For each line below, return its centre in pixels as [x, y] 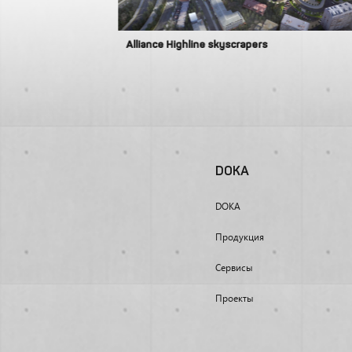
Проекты [235, 298]
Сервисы [235, 268]
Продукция [240, 237]
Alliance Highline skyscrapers [196, 45]
